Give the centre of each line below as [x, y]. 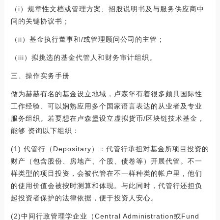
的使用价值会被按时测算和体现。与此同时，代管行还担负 [106, 185]
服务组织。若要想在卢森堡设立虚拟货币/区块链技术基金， [108, 118]
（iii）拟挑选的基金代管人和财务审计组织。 [83, 57]
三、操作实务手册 [40, 75]
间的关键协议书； [40, 21]
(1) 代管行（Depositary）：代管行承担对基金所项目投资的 [110, 149]
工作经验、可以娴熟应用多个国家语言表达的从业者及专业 [106, 106]
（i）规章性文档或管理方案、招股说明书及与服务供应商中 [107, 9]
